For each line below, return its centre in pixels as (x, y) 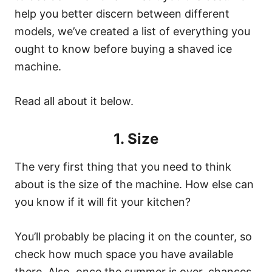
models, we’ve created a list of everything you (132, 31)
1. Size (136, 139)
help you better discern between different (122, 14)
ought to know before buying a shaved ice (123, 49)
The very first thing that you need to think (123, 167)
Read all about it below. (74, 101)
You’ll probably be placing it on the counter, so (133, 236)
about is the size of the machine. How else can (134, 184)
